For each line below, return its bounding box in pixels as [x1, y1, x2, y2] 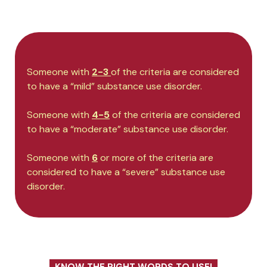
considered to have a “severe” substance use [27, 166, 225, 179]
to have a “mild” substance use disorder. [27, 80, 202, 93]
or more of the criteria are [98, 151, 213, 164]
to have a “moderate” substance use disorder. [27, 123, 228, 136]
